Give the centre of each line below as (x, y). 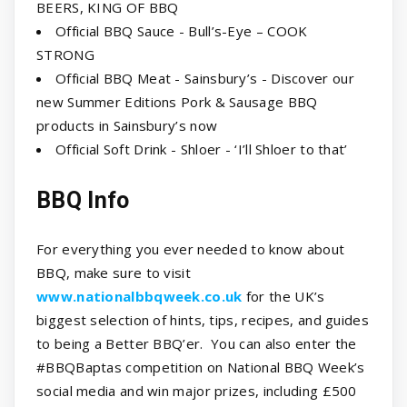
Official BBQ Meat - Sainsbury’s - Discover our (205, 79)
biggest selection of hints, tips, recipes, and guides (203, 320)
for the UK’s (283, 297)
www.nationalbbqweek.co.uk (139, 297)
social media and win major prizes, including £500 (197, 391)
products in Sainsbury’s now (127, 126)
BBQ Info (83, 201)
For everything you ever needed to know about (191, 249)
